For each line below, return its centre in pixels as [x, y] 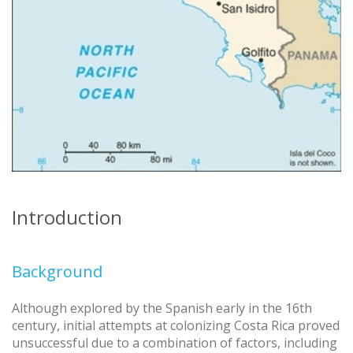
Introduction [67, 217]
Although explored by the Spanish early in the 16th [162, 308]
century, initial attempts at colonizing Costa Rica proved [176, 326]
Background [57, 272]
